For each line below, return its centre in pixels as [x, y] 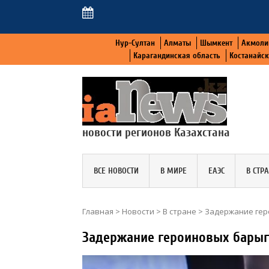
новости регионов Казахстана [156, 132]
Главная [98, 211]
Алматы [177, 43]
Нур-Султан [135, 43]
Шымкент [216, 43]
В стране [180, 211]
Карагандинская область [177, 56]
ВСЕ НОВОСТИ [116, 171]
